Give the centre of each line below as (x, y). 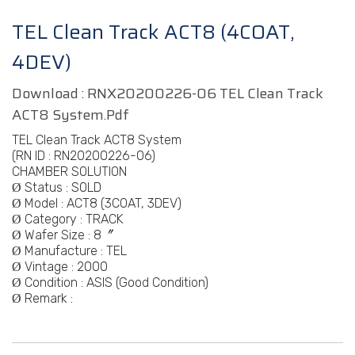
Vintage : (49, 267)
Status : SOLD (61, 187)
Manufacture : (64, 251)
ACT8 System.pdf (71, 115)
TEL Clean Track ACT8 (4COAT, (153, 32)
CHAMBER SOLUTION (69, 172)
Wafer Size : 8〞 (68, 235)
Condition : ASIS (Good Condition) (115, 282)
